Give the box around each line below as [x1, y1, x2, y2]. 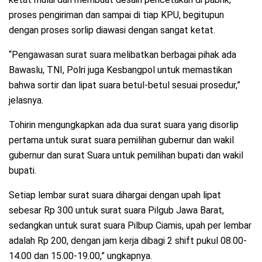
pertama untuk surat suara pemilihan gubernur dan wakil [9, 134, 234, 146]
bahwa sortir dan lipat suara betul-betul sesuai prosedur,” [9, 79, 240, 91]
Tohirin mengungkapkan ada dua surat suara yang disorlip [9, 119, 239, 130]
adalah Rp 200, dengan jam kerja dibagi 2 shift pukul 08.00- [9, 235, 247, 246]
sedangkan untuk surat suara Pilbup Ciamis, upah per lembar [9, 219, 251, 231]
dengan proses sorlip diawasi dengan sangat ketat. [9, 24, 215, 36]
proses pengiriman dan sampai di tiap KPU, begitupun [9, 9, 224, 20]
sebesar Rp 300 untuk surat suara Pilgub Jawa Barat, [9, 204, 224, 216]
